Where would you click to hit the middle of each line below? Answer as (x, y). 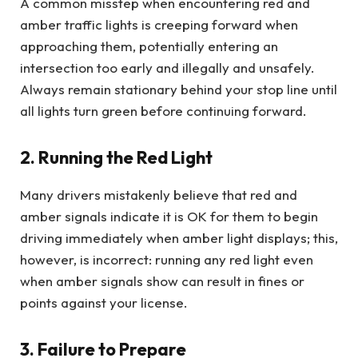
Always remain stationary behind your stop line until (179, 89)
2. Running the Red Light (116, 158)
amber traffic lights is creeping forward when (159, 24)
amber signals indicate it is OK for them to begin (169, 216)
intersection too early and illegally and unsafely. (167, 67)
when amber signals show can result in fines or (162, 280)
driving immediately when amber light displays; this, (179, 237)
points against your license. (104, 302)
